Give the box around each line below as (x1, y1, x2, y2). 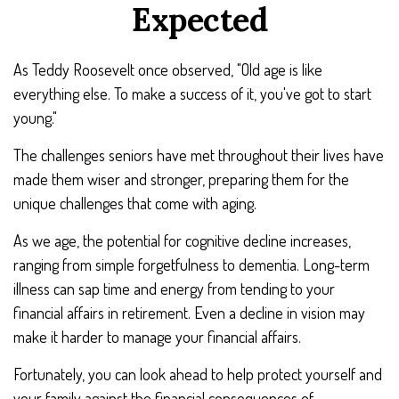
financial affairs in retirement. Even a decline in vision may (13, 303, 365, 322)
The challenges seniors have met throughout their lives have (13, 145, 384, 165)
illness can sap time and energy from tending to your (13, 279, 335, 298)
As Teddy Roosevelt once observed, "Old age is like (13, 60, 322, 79)
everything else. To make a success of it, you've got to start (13, 84, 371, 103)
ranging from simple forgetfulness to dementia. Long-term (13, 255, 370, 274)
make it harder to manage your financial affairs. (13, 327, 301, 346)
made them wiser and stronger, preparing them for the (13, 169, 349, 189)
